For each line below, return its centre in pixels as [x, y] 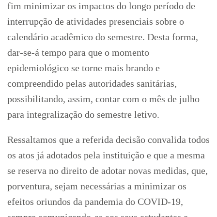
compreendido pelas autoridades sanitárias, [92, 83]
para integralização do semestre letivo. [83, 114]
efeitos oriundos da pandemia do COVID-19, [95, 201]
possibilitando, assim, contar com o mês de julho [103, 99]
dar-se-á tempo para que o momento [78, 52]
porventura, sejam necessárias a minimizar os [97, 186]
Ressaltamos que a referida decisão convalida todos [108, 139]
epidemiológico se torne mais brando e [84, 68]
